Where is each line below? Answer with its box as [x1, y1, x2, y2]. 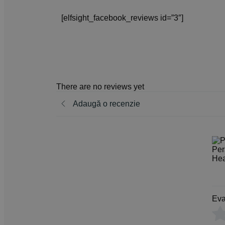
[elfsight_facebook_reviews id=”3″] [61, 14, 183, 23]
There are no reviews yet [56, 82, 144, 91]
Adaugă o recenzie [73, 99, 140, 108]
